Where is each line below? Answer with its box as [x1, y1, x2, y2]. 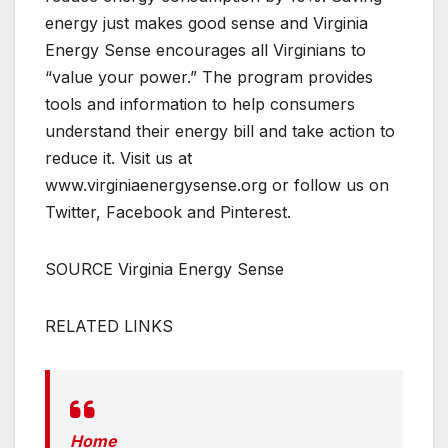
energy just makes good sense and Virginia [45, 13, 368, 34]
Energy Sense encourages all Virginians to [45, 40, 366, 61]
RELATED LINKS [45, 316, 173, 337]
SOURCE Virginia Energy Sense [45, 259, 284, 280]
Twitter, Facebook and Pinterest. [45, 202, 291, 223]
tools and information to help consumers [45, 94, 355, 115]
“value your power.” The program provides [45, 67, 373, 88]
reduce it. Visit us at [45, 148, 192, 169]
